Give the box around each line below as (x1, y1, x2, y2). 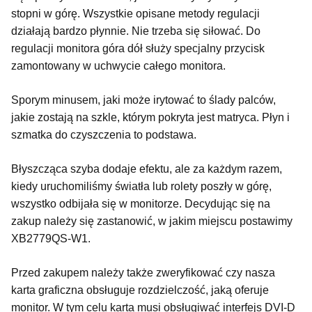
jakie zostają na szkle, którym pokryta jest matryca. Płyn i (11, 111, 290, 123)
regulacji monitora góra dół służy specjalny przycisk (11, 42, 265, 54)
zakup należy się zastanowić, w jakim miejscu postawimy (11, 214, 292, 227)
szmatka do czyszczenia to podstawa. (11, 128, 199, 141)
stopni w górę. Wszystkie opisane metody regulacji (11, 7, 260, 19)
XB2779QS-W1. (11, 232, 93, 244)
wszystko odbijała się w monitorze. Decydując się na (11, 197, 270, 210)
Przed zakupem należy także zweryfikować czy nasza (11, 266, 275, 279)
